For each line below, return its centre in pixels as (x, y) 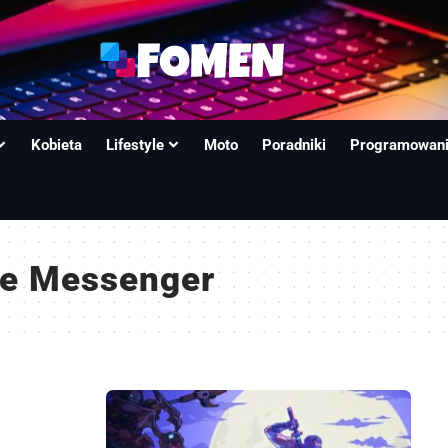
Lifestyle (135, 145)
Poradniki (294, 145)
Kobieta (57, 145)
